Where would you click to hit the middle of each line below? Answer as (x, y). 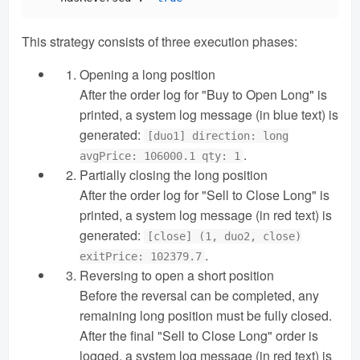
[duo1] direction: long (218, 135)
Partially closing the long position (174, 174)
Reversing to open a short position (177, 275)
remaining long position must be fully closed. (206, 315)
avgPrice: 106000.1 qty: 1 (160, 155)
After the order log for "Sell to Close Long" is (205, 194)
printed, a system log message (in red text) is (206, 215)
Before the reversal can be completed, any (199, 295)
